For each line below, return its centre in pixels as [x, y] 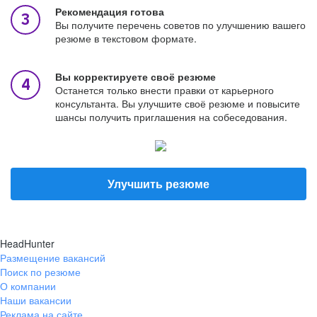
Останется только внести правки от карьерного [165, 90]
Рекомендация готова [110, 11]
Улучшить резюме [158, 184]
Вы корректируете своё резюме [136, 76]
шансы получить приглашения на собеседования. [171, 117]
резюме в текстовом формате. [126, 38]
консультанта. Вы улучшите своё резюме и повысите [178, 103]
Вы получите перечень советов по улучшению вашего [180, 25]
